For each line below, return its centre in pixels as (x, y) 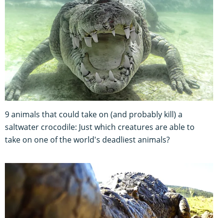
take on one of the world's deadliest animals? (87, 140)
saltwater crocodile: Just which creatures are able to (100, 127)
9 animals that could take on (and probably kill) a (94, 115)
